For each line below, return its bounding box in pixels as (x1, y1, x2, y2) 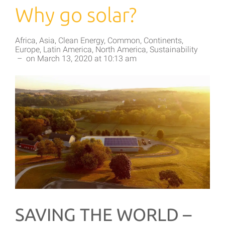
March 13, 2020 (37, 54, 92, 64)
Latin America (43, 45, 92, 55)
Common (107, 36, 140, 46)
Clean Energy (58, 36, 104, 46)
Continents (144, 36, 182, 46)
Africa (15, 36, 36, 46)
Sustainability (150, 45, 198, 55)
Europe (15, 45, 40, 55)
